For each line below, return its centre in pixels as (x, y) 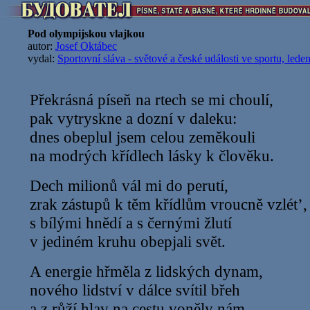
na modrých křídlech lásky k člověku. (152, 156)
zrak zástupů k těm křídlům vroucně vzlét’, (168, 204)
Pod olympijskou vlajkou (86, 34)
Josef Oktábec (86, 46)
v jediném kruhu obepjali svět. (128, 241)
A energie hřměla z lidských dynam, (146, 271)
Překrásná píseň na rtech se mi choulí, (152, 100)
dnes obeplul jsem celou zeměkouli (143, 137)
